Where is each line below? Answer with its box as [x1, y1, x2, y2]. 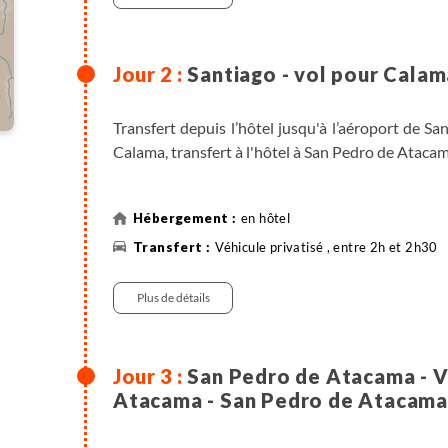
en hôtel [241, 209, 291, 226]
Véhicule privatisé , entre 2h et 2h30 [215, 238, 438, 255]
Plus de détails [136, 289, 210, 305]
